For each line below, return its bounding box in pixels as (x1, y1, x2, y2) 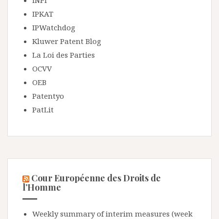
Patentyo (32, 91, 64, 101)
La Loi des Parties (32, 50, 95, 60)
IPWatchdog (32, 22, 75, 32)
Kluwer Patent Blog (32, 36, 101, 46)
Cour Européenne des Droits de (31, 172, 161, 184)
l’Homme (22, 181, 61, 193)
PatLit (32, 105, 54, 114)
